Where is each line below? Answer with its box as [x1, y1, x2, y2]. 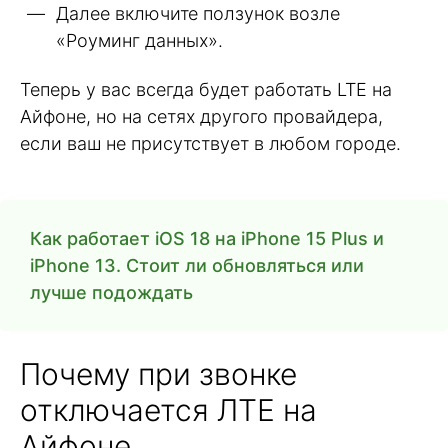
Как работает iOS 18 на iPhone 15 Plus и [30, 228, 384, 250]
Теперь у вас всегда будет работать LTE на [20, 78, 392, 100]
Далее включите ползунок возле [56, 3, 340, 25]
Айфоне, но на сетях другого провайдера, [20, 105, 383, 127]
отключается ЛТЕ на [20, 392, 317, 429]
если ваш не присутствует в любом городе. [20, 132, 401, 154]
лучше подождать [30, 282, 193, 304]
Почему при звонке [20, 356, 297, 393]
